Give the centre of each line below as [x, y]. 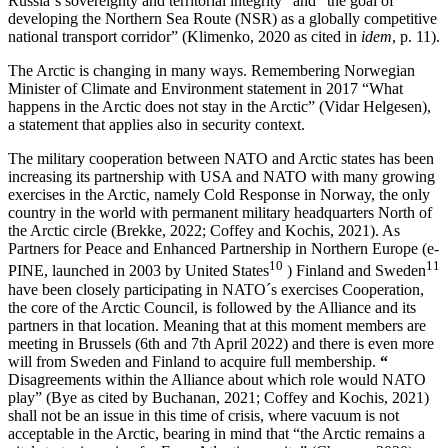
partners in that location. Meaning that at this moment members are [217, 325]
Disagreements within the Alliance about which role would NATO [217, 379]
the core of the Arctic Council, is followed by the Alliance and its [212, 307]
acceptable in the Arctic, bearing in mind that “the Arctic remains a [216, 433]
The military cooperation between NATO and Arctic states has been [221, 159]
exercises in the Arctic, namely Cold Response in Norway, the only [219, 195]
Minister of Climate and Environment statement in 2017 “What [205, 89]
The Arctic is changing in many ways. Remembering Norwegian [211, 71]
